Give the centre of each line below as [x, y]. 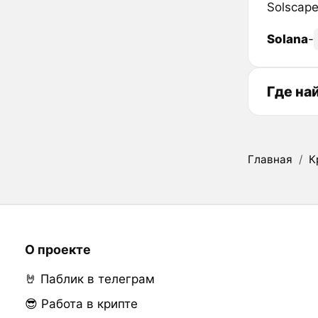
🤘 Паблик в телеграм [89, 279]
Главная [270, 159]
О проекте [57, 250]
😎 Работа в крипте [81, 304]
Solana [287, 39]
